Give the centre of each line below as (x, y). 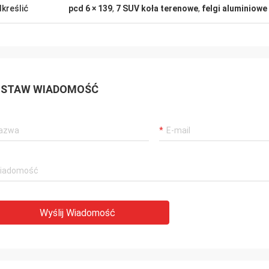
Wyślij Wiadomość (77, 213)
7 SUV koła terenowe (157, 8)
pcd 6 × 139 (90, 8)
